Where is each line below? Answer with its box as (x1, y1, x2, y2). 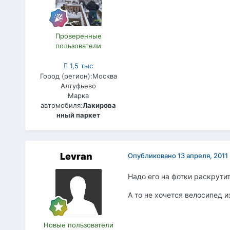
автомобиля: (41, 101, 83, 109)
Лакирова (83, 101, 117, 109)
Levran (60, 150, 93, 162)
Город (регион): (40, 71, 92, 80)
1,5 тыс (68, 62, 93, 70)
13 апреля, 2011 (177, 151, 228, 160)
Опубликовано (127, 151, 178, 160)
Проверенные (55, 32, 102, 41)
